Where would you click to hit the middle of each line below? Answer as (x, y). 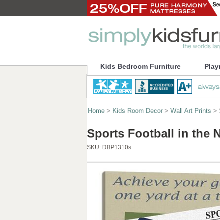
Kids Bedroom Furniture (140, 66)
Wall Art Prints (191, 111)
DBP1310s (117, 147)
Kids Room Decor (137, 111)
